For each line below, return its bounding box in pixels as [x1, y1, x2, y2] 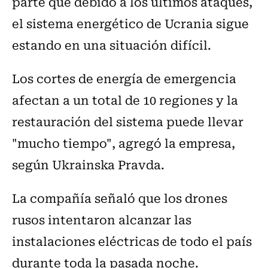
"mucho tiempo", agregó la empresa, [12, 133, 235, 153]
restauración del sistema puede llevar [12, 112, 243, 131]
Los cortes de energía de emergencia [12, 69, 236, 88]
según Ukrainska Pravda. [12, 155, 165, 174]
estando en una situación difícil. [12, 35, 211, 54]
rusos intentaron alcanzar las [12, 210, 191, 229]
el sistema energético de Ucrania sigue [12, 14, 249, 33]
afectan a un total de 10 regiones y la [12, 90, 238, 109]
